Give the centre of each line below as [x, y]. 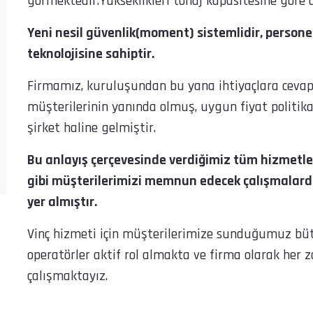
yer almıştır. [62, 202]
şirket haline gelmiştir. [92, 128]
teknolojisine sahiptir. [91, 53]
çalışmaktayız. [67, 276]
